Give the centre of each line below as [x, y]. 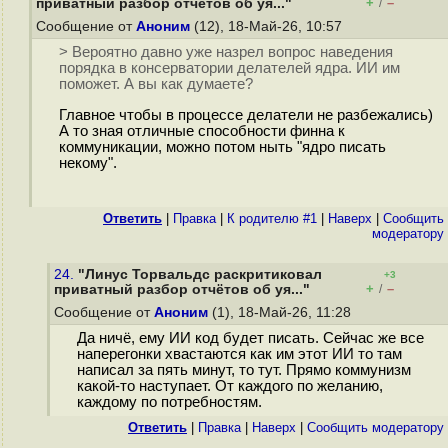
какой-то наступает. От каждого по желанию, [229, 386]
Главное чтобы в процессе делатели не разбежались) [245, 115]
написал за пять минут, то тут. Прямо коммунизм [243, 370]
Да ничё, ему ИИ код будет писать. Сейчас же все [250, 338]
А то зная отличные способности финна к [201, 131]
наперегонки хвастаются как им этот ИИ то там [239, 354]
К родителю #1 [272, 218]
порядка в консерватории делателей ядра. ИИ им [229, 68]
